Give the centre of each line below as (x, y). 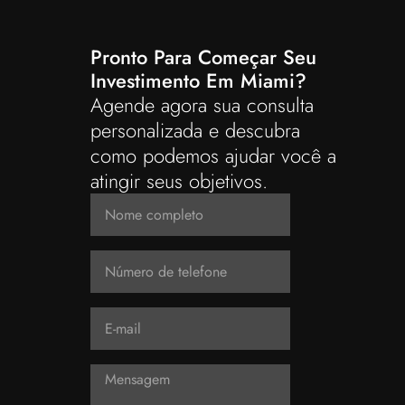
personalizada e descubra (195, 131)
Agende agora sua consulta (202, 105)
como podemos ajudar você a (213, 156)
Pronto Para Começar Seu (203, 57)
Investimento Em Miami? (198, 81)
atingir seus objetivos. (179, 181)
